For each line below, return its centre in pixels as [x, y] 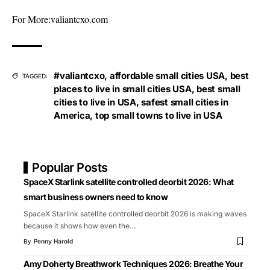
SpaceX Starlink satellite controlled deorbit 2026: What [129, 182]
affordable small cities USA [167, 76]
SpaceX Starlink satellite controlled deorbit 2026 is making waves [135, 214]
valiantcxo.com [79, 19]
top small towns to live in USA [159, 116]
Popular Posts [70, 168]
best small [218, 89]
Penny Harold [53, 241]
